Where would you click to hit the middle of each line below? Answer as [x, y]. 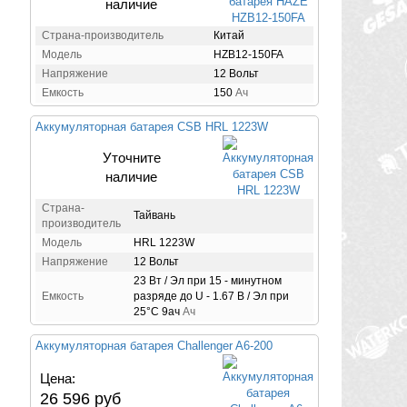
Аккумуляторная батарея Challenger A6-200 [154, 345]
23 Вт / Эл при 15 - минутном [208, 280]
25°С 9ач [157, 311]
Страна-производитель [103, 35]
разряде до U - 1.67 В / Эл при [211, 296]
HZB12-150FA [248, 54]
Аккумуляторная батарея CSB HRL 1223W [152, 126]
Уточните [131, 157]
